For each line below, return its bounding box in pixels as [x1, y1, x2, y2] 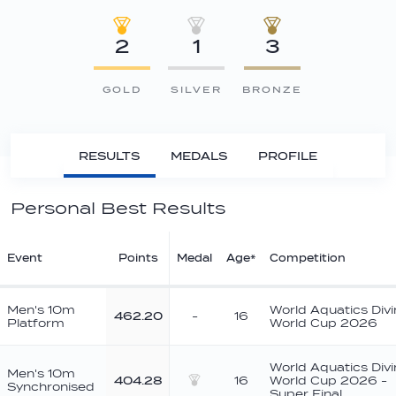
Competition [270, 252, 346, 264]
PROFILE [258, 148, 317, 163]
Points [118, 252, 158, 264]
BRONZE [242, 84, 302, 95]
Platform [7, 316, 65, 330]
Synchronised [7, 380, 95, 393]
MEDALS [171, 148, 227, 163]
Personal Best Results [11, 199, 225, 217]
